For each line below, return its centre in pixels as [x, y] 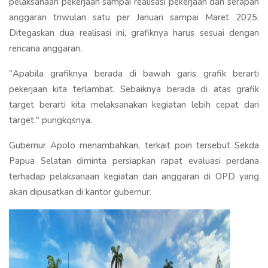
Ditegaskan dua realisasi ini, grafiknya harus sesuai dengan [134, 33]
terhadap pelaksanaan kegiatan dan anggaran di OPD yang [134, 176]
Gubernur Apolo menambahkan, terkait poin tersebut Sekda [134, 145]
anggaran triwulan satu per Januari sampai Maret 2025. [134, 17]
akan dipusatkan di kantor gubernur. [81, 192]
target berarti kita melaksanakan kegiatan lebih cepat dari [134, 104]
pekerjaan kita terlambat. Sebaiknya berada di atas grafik [134, 89]
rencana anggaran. [45, 48]
